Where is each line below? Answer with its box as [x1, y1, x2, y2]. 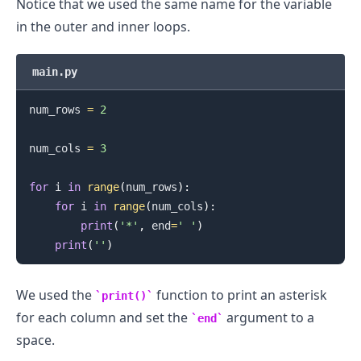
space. [16, 330, 55, 349]
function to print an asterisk [153, 285, 327, 304]
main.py [32, 64, 77, 78]
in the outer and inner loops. [16, 17, 190, 35]
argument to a [223, 308, 314, 326]
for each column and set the [16, 308, 191, 326]
